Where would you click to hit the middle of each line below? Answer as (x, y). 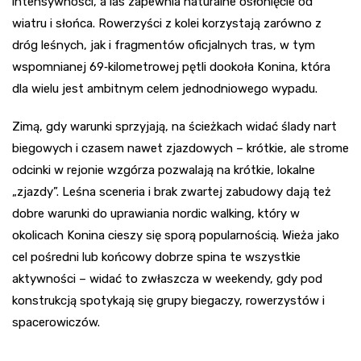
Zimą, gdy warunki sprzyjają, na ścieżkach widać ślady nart (174, 127)
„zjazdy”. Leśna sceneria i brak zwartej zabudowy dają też (172, 192)
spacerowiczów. (56, 323)
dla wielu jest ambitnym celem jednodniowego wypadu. (165, 89)
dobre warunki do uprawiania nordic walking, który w (156, 214)
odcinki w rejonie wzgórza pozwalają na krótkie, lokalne (164, 170)
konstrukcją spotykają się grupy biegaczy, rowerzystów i (168, 301)
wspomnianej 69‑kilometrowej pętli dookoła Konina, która (171, 67)
